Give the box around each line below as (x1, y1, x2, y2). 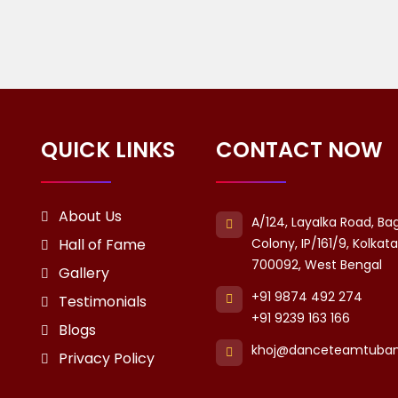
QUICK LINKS (40, 134, 175, 164)
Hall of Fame (58, 234, 146, 255)
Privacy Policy (58, 347, 155, 369)
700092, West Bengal (251, 255, 383, 274)
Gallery (58, 262, 109, 283)
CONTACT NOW (216, 134, 384, 164)
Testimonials (58, 291, 147, 312)
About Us (58, 205, 122, 227)
